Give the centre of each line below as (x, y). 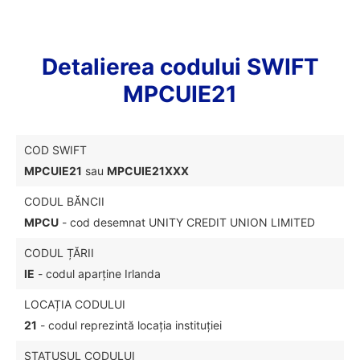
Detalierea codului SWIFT (180, 67)
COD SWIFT (55, 150)
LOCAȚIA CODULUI (75, 304)
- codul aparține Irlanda (98, 274)
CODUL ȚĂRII (59, 253)
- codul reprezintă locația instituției (129, 325)
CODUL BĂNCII (64, 201)
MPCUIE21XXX (148, 171)
